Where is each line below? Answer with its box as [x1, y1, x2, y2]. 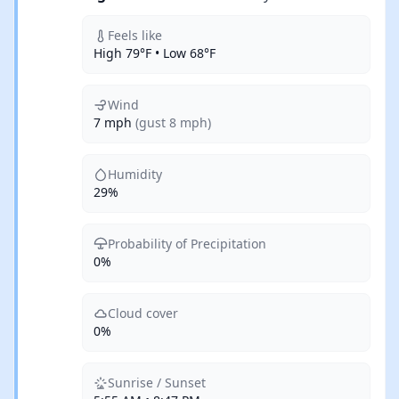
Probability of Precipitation [108, 235, 266, 252]
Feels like [108, 27, 162, 44]
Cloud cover [108, 305, 178, 322]
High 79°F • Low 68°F [94, 45, 216, 61]
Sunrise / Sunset [108, 374, 206, 391]
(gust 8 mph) [135, 114, 211, 131]
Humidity [108, 166, 162, 183]
